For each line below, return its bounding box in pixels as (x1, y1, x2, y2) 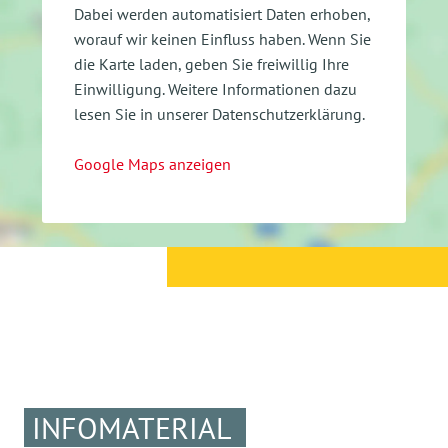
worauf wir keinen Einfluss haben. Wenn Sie (74, 29, 371, 50)
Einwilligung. (74, 79, 164, 100)
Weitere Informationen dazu (168, 79, 357, 100)
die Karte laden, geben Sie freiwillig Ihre (74, 54, 349, 75)
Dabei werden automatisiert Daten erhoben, (74, 4, 371, 25)
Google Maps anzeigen (74, 154, 231, 175)
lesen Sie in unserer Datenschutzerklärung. (74, 104, 365, 125)
